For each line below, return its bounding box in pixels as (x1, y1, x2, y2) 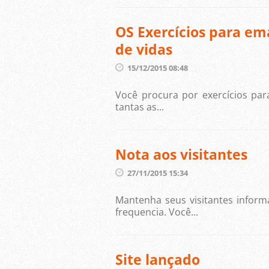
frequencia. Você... (115, 205, 198, 219)
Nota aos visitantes (115, 145, 247, 164)
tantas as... (115, 100, 164, 113)
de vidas (115, 40, 172, 59)
